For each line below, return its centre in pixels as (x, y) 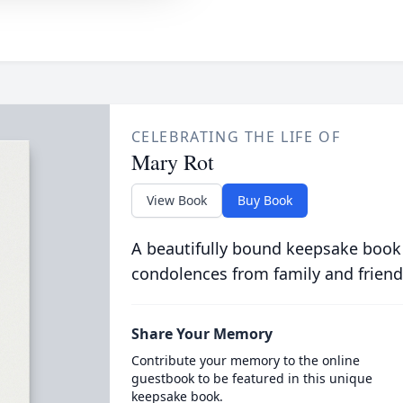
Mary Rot (172, 162)
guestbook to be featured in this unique (251, 378)
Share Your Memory (201, 334)
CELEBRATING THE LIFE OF (236, 137)
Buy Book (264, 200)
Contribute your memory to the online (245, 360)
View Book (176, 200)
